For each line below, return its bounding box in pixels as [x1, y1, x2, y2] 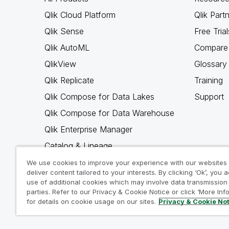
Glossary [194, 59, 227, 69]
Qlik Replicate [44, 75, 94, 85]
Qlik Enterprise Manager [44, 124, 132, 134]
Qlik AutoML [44, 42, 89, 53]
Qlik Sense [44, 26, 84, 36]
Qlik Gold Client [44, 157, 101, 167]
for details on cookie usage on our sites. [27, 197, 156, 205]
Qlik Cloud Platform [44, 10, 116, 20]
